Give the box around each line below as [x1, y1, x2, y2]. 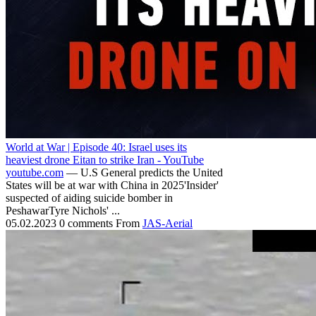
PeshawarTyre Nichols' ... [6, 204, 120, 217]
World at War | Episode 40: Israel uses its [6, 140, 187, 153]
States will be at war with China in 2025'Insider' [6, 178, 219, 191]
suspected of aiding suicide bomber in [6, 191, 173, 204]
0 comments [59, 217, 116, 229]
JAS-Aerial [142, 217, 193, 229]
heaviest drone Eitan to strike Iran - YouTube [6, 153, 204, 166]
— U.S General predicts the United [63, 166, 223, 178]
